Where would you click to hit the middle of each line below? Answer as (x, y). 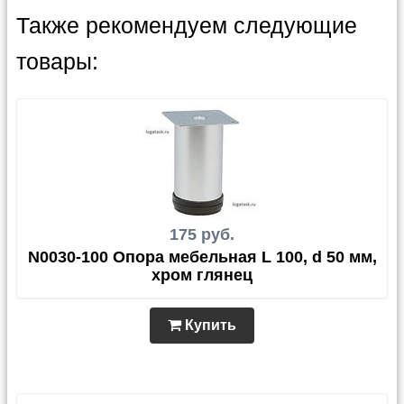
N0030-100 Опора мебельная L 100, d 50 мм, (202, 257)
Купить (209, 325)
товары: (57, 62)
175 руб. (202, 234)
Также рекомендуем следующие (187, 26)
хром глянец (202, 275)
